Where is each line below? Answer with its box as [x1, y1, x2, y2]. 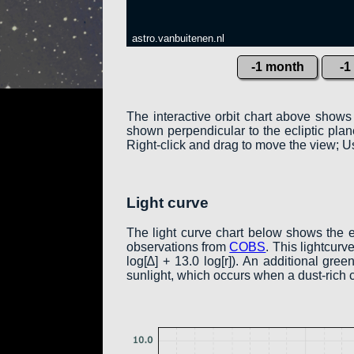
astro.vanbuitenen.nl [132, 32, 224, 44]
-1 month [250, 60, 304, 73]
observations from [126, 240, 230, 254]
